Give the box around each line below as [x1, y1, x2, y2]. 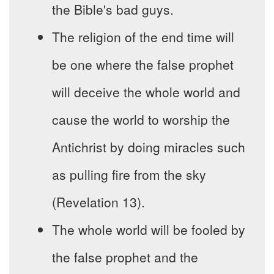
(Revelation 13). [52, 193, 145, 212]
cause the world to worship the [52, 110, 230, 129]
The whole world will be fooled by [52, 220, 245, 239]
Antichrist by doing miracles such [52, 138, 245, 157]
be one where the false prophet [52, 55, 234, 74]
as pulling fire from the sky [52, 165, 206, 184]
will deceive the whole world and [52, 83, 240, 102]
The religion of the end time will [52, 28, 234, 46]
